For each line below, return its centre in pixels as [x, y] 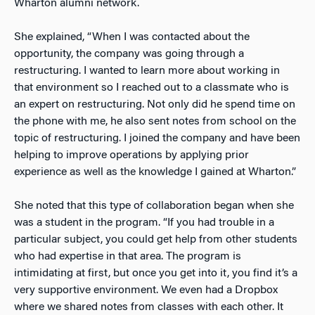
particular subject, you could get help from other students [156, 239]
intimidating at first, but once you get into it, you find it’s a [156, 273]
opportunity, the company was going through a [129, 54]
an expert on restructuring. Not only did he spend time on [155, 104]
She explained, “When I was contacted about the [132, 37]
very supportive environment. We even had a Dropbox [146, 290]
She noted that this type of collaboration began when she [154, 206]
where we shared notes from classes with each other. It [149, 307]
